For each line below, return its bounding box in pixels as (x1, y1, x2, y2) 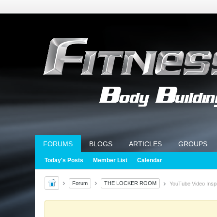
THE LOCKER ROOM (104, 180, 156, 186)
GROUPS (178, 140, 207, 148)
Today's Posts (45, 157, 83, 164)
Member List (93, 157, 127, 164)
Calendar (137, 157, 162, 164)
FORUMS (43, 140, 73, 148)
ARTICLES (129, 140, 162, 148)
